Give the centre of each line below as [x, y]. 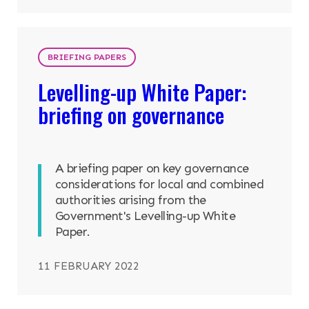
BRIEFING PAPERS [87, 57]
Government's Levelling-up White [146, 216]
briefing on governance [131, 115]
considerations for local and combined [160, 185]
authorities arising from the [131, 200]
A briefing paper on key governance [152, 169]
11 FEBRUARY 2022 [89, 266]
